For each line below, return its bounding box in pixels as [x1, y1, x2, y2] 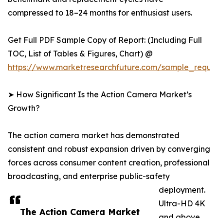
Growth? [8, 103, 40, 113]
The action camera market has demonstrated [8, 130, 180, 141]
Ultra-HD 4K [159, 199, 205, 209]
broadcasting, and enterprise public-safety [8, 171, 170, 182]
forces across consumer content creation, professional [8, 158, 210, 168]
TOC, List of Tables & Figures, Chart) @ [8, 49, 153, 59]
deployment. [159, 185, 205, 195]
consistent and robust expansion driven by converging [8, 144, 210, 154]
